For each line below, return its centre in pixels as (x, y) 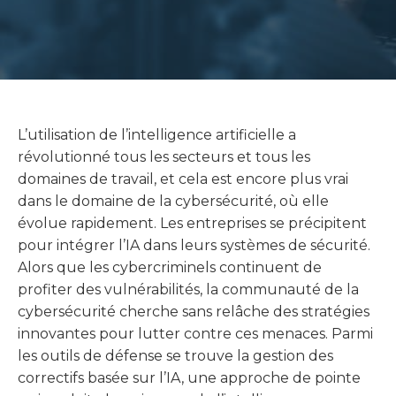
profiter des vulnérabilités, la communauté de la (188, 289)
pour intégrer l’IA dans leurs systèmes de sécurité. (194, 245)
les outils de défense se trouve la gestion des (175, 356)
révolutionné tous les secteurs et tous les (164, 157)
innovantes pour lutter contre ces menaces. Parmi (195, 334)
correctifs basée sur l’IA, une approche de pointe (189, 378)
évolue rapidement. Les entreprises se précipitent (192, 223)
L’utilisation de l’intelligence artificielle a (157, 135)
